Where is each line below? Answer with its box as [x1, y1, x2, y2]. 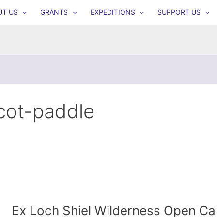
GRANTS [40, 8, 68, 16]
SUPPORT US [157, 8, 201, 16]
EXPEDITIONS [90, 8, 135, 16]
